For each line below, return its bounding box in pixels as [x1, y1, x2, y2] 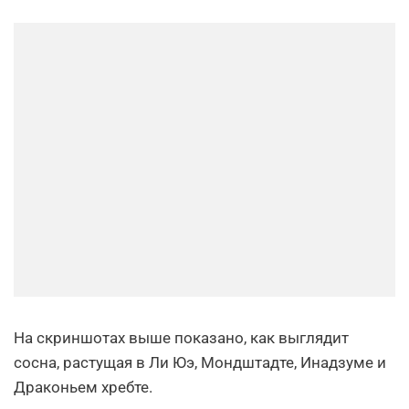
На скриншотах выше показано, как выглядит [14, 328, 349, 347]
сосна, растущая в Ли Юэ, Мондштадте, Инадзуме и [14, 352, 386, 372]
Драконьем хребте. [14, 377, 152, 396]
